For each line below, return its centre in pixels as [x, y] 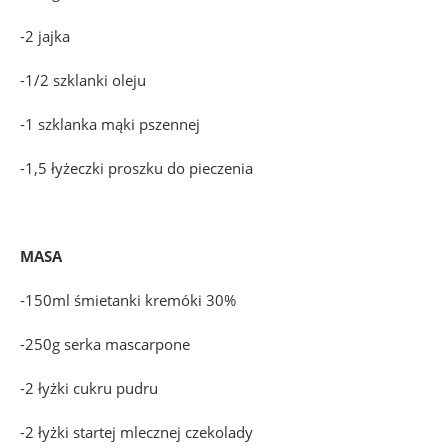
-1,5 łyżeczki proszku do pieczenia [138, 168]
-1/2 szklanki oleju [83, 80]
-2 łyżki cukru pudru [89, 388]
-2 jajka [45, 36]
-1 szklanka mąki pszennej [110, 124]
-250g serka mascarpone [107, 344]
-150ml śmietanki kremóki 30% [128, 300]
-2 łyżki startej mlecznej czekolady [136, 432]
